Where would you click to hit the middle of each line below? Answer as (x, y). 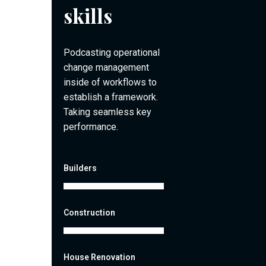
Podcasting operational (112, 52)
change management (106, 67)
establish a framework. (111, 97)
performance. (91, 126)
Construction (89, 212)
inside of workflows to (110, 82)
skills (88, 15)
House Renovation (99, 257)
